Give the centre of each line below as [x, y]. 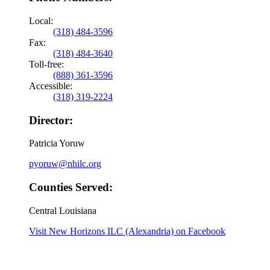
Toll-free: [46, 64]
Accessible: [51, 86]
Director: [51, 120]
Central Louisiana [63, 210]
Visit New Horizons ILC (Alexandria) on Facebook [127, 231]
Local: [41, 21]
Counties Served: [71, 187]
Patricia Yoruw [57, 143]
